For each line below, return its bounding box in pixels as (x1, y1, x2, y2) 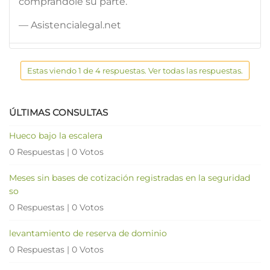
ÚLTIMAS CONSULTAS (9, 106, 108, 118)
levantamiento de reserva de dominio (9, 227, 167, 239)
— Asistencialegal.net (19, 19, 121, 31)
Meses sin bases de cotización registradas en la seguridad (9, 172, 250, 183)
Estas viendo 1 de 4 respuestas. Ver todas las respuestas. (27, 65, 243, 75)
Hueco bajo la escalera (9, 130, 102, 141)
